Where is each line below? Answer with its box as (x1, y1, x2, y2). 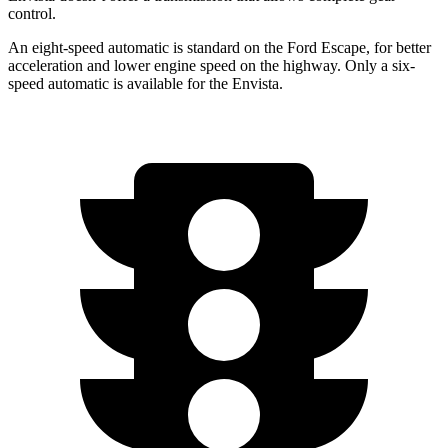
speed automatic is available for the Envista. (8, 74, 283, 92)
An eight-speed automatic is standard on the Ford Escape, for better (8, 38, 431, 56)
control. (8, 4, 56, 22)
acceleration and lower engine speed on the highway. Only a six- (8, 56, 415, 74)
